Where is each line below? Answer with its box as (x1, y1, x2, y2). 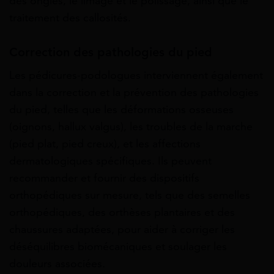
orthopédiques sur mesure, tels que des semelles (9, 188, 250, 202)
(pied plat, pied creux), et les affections (9, 137, 201, 151)
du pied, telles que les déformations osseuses (9, 103, 234, 117)
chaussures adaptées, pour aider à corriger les (9, 223, 235, 237)
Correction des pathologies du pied (9, 45, 212, 61)
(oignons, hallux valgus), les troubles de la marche (9, 120, 253, 134)
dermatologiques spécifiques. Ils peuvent (9, 154, 212, 168)
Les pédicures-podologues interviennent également (9, 68, 263, 83)
